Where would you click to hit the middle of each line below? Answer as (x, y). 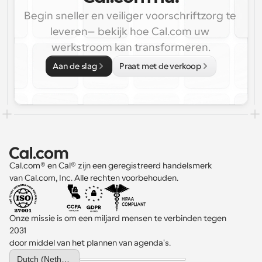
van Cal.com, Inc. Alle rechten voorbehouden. (94, 178)
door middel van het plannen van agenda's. (90, 243)
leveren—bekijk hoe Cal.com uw (130, 32)
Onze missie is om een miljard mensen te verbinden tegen (118, 218)
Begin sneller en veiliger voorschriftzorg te (130, 16)
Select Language (36, 253)
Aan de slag (75, 66)
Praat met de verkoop (160, 66)
